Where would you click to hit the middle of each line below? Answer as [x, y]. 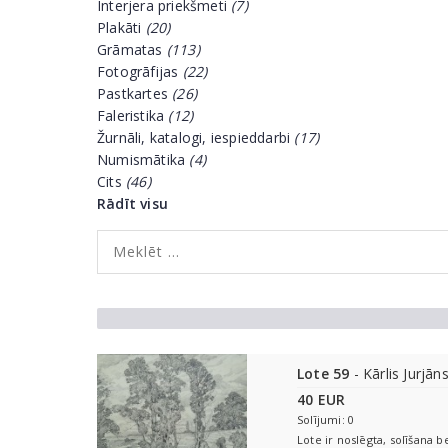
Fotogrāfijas [140, 71]
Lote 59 [323, 373]
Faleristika [133, 115]
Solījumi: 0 [326, 419]
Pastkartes [135, 93]
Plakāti [121, 27]
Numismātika [143, 159]
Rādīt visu [132, 203]
